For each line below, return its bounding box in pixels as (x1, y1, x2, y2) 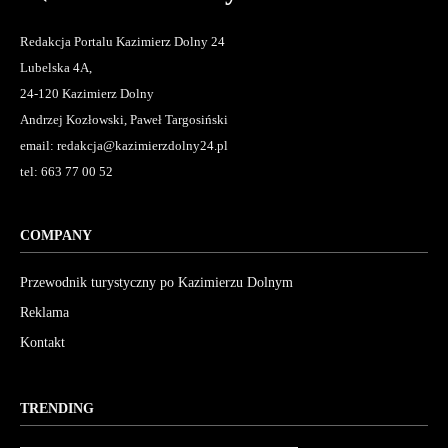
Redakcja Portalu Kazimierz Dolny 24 (20, 34, 225, 50)
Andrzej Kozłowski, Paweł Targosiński (20, 112, 228, 128)
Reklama (20, 305, 69, 321)
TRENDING (20, 401, 94, 417)
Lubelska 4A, (20, 60, 92, 76)
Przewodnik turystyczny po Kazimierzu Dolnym (20, 275, 293, 291)
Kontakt (20, 335, 65, 351)
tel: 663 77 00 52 (20, 164, 113, 180)
